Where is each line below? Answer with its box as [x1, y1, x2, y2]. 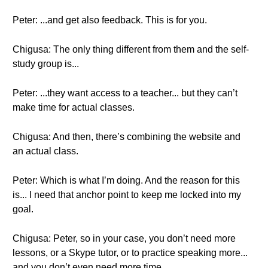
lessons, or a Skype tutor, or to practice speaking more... [13, 248, 248, 258]
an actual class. [13, 146, 78, 156]
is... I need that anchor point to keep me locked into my [13, 190, 241, 200]
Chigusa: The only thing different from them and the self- [13, 44, 249, 54]
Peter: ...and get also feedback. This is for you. [13, 15, 207, 25]
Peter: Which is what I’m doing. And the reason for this [13, 175, 240, 185]
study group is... [13, 59, 79, 69]
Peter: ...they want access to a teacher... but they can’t [13, 88, 237, 98]
